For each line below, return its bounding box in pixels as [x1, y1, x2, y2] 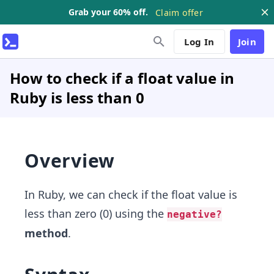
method [24, 226, 68, 240]
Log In [184, 35, 215, 48]
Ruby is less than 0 [10, 87, 144, 108]
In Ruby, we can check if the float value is [24, 187, 237, 202]
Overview [24, 148, 115, 173]
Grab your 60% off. [68, 6, 149, 18]
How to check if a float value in [10, 68, 234, 88]
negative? [167, 209, 222, 220]
